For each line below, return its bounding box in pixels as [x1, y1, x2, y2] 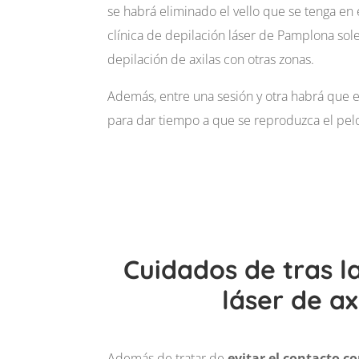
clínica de [107, 26, 166, 44]
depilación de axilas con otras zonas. [107, 50, 315, 68]
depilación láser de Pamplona [165, 26, 335, 44]
